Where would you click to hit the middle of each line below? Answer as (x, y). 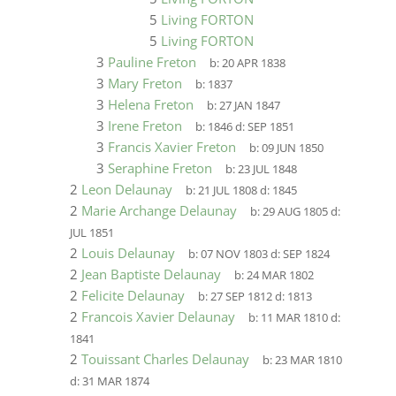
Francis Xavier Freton (171, 147)
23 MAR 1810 (309, 360)
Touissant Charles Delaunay (165, 359)
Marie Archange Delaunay (159, 210)
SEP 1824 (307, 254)
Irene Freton (145, 126)
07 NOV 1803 (235, 254)
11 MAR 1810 (295, 318)
